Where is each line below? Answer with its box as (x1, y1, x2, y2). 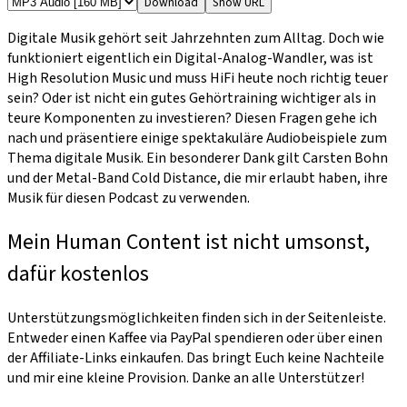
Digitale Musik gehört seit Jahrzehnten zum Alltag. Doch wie (7, 27, 384, 48)
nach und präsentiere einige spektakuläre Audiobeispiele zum (7, 127, 387, 148)
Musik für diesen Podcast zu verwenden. (7, 187, 250, 208)
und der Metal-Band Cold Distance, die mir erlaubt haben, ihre (7, 167, 388, 188)
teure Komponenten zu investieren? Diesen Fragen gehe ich (7, 107, 377, 128)
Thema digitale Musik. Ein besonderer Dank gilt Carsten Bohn (7, 147, 388, 168)
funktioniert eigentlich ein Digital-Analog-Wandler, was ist (7, 47, 373, 68)
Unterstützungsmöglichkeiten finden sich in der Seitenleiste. (7, 307, 386, 328)
